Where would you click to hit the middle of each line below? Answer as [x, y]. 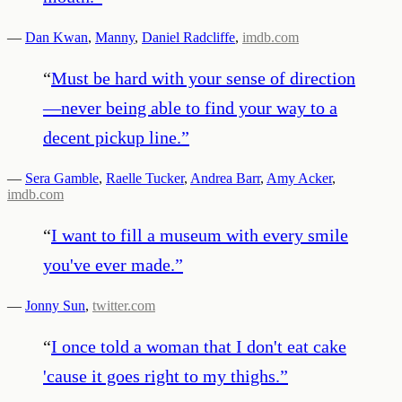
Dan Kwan [57, 37]
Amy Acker [299, 178]
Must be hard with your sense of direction [203, 78]
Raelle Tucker [145, 178]
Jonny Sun [55, 305]
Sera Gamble [62, 178]
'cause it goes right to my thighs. [162, 376]
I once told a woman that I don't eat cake [199, 346]
